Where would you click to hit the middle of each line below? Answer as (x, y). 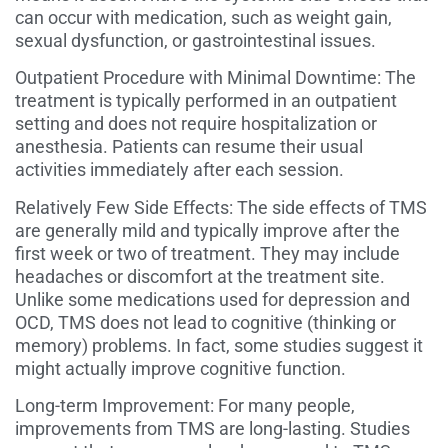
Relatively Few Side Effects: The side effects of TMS (221, 207)
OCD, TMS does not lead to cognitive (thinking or (205, 322)
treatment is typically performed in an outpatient (206, 101)
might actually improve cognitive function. (180, 368)
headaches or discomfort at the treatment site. (200, 276)
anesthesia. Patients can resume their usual (189, 147)
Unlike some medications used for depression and (212, 299)
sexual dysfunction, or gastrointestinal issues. (195, 41)
